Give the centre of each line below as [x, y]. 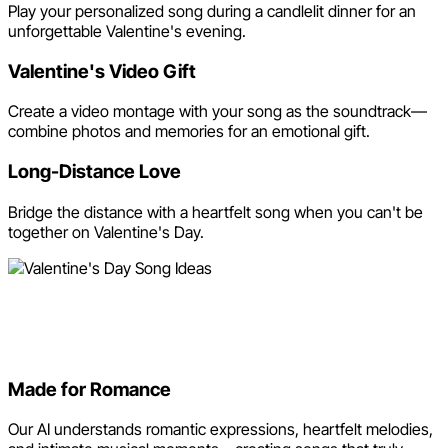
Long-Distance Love [94, 172]
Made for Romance [89, 389]
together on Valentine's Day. [106, 231]
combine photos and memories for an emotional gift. [189, 131]
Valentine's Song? [142, 342]
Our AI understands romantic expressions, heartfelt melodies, [220, 429]
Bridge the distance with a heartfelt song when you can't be [215, 211]
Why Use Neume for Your [192, 312]
